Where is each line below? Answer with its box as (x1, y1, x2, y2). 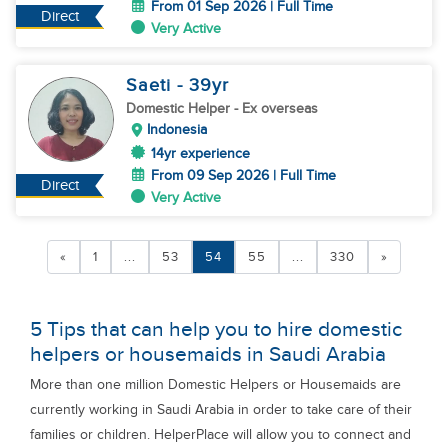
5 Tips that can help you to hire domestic (30, 317, 402, 342)
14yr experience (151, 145, 250, 162)
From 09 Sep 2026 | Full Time (151, 167, 336, 184)
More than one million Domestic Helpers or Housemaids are (30, 376, 401, 393)
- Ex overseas (234, 100, 318, 117)
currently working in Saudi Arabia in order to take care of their (30, 401, 412, 418)
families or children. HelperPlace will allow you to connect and (30, 426, 411, 443)
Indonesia (147, 121, 207, 138)
